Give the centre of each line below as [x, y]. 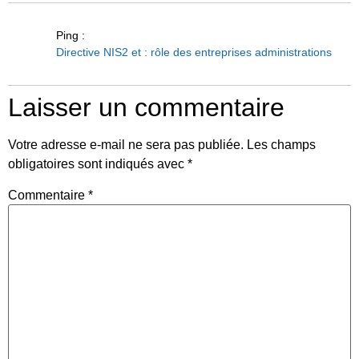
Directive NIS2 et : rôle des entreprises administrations [194, 52]
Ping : [71, 35]
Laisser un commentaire [146, 107]
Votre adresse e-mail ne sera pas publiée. [126, 144]
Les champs [281, 144]
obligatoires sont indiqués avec [98, 163]
